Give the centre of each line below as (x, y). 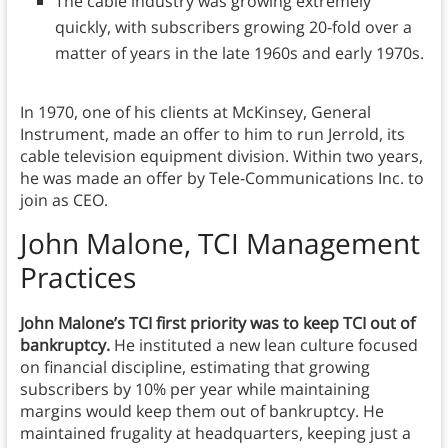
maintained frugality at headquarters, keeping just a (215, 433)
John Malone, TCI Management (219, 243)
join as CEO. (63, 200)
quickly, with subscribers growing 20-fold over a (233, 27)
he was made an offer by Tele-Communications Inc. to (221, 178)
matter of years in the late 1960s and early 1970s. (239, 53)
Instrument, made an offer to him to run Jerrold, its (212, 134)
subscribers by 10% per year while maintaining (194, 389)
